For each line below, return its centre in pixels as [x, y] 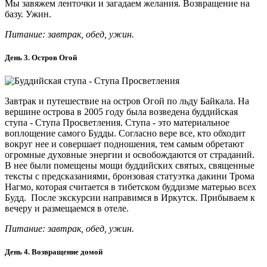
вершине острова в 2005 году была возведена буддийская [121, 112]
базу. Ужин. [28, 14]
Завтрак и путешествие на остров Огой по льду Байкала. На [127, 101]
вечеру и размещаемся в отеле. [67, 208]
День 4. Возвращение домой [54, 252]
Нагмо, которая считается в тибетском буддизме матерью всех [131, 187]
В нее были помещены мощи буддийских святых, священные [130, 165]
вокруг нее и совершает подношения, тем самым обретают [124, 144]
